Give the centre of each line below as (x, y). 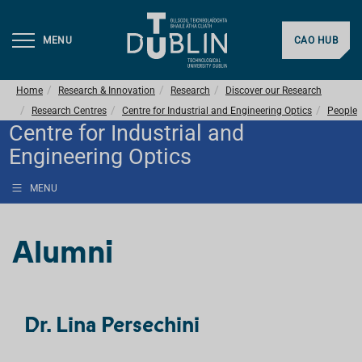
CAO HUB (316, 41)
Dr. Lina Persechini (112, 325)
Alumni (63, 252)
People (342, 111)
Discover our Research (274, 90)
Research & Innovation (107, 90)
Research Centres (69, 111)
